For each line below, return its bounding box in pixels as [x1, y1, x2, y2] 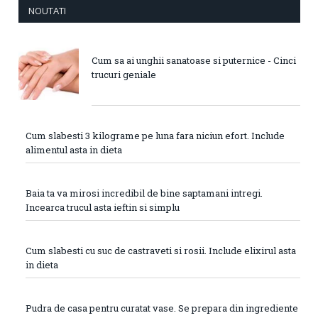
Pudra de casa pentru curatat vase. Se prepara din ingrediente [26, 301, 298, 314]
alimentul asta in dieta [26, 143, 122, 156]
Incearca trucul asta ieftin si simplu [26, 200, 180, 214]
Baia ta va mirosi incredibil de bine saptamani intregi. [26, 186, 263, 199]
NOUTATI [28, 4, 66, 17]
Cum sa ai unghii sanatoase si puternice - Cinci [92, 53, 296, 67]
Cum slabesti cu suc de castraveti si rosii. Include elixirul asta [26, 243, 296, 257]
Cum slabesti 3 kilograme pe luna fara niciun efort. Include [26, 128, 285, 142]
